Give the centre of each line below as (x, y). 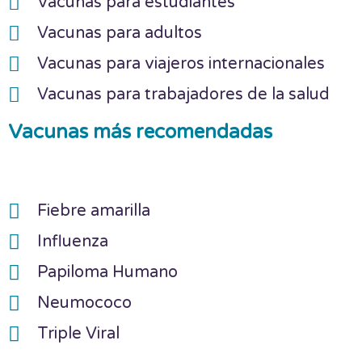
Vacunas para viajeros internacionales (181, 64)
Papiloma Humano (108, 273)
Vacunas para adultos (120, 34)
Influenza (73, 242)
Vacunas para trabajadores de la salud (184, 95)
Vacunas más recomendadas (140, 133)
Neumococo (85, 303)
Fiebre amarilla (94, 211)
